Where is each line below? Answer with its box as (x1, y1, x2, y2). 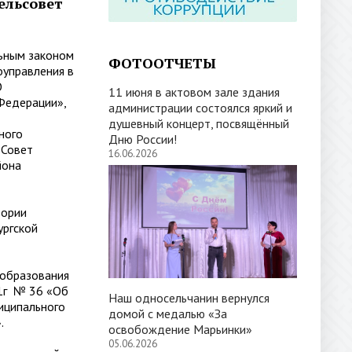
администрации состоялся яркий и (108, 100, 292, 115)
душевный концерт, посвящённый (108, 115, 289, 131)
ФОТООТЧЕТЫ (108, 53, 216, 72)
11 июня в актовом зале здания (108, 84, 280, 100)
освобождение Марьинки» (108, 321, 252, 337)
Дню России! (108, 131, 177, 147)
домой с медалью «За (108, 306, 227, 321)
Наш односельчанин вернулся (108, 290, 269, 306)
